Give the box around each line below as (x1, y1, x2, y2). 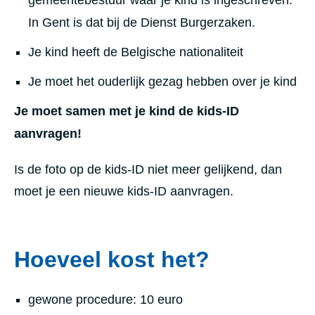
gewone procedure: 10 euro (28, 292, 183, 307)
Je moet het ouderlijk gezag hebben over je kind (28, 74, 297, 89)
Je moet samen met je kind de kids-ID (14, 103, 239, 118)
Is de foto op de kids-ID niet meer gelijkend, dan (14, 162, 282, 176)
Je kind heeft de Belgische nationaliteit (28, 44, 243, 59)
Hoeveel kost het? (14, 246, 210, 272)
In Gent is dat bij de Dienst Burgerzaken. (28, 15, 255, 30)
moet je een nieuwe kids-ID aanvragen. (14, 184, 233, 198)
